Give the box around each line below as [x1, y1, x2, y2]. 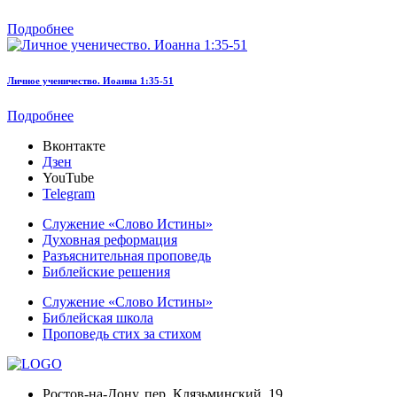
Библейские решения [43, 264, 170, 280]
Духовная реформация [43, 232, 177, 248]
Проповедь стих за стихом [43, 326, 201, 342]
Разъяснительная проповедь [43, 248, 211, 264]
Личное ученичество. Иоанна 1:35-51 [7, 75, 174, 87]
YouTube [43, 170, 94, 186]
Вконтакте [43, 138, 105, 154]
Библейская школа [43, 310, 153, 326]
